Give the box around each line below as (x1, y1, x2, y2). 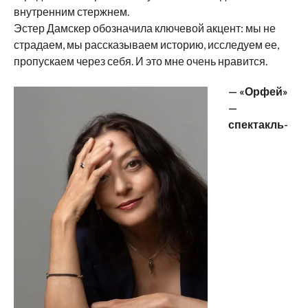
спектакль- (228, 118, 288, 131)
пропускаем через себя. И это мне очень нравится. (13, 54, 267, 68)
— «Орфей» (228, 85, 288, 98)
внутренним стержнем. (13, 5, 129, 19)
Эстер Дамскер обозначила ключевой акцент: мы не (13, 21, 276, 35)
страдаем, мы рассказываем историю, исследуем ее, (13, 38, 279, 52)
